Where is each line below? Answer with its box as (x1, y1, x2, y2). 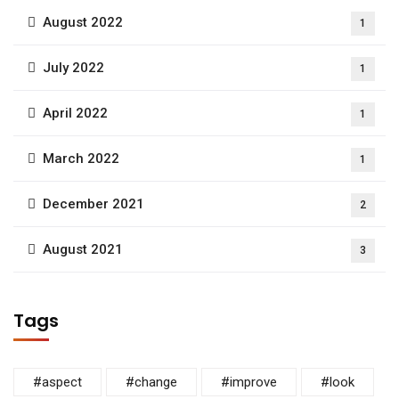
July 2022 (43, 59, 104, 76)
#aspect (33, 373, 82, 390)
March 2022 (43, 150, 119, 167)
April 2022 (43, 104, 108, 121)
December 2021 (43, 195, 144, 212)
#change (126, 373, 177, 390)
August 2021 (43, 240, 123, 257)
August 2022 (43, 13, 123, 30)
